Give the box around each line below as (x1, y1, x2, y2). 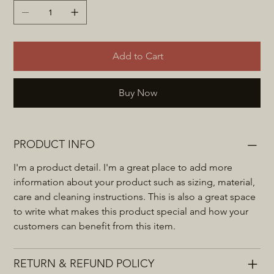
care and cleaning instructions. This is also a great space (13, 191, 259, 203)
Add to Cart (112, 50, 163, 62)
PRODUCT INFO (13, 138, 95, 152)
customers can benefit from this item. (13, 220, 176, 232)
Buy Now (118, 87, 157, 99)
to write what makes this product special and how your (13, 206, 251, 218)
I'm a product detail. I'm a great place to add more (13, 161, 235, 174)
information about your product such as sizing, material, (13, 176, 258, 188)
